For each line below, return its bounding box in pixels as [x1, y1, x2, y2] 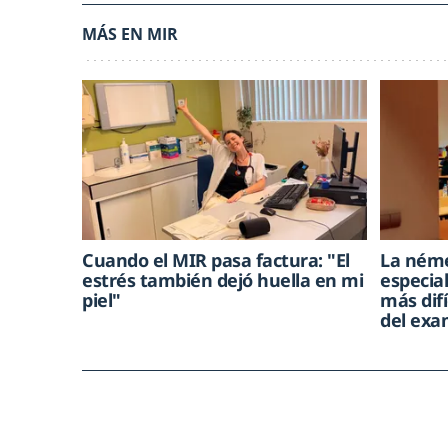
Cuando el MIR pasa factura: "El [82, 247, 350, 272]
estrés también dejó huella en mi [82, 267, 363, 292]
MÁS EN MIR [82, 22, 178, 45]
